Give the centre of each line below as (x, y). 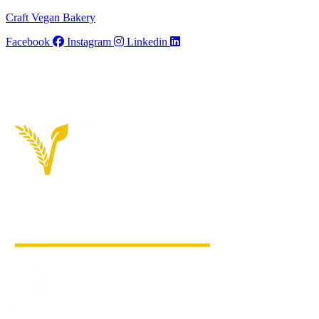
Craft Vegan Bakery (51, 17)
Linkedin (147, 42)
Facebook (28, 42)
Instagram (89, 42)
